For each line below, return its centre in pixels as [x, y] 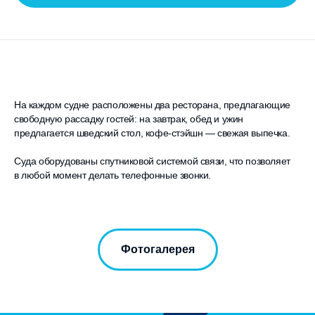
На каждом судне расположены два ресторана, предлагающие [153, 105]
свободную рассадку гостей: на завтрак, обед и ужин [129, 119]
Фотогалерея [157, 249]
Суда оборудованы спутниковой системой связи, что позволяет [152, 161]
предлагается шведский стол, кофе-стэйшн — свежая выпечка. [152, 133]
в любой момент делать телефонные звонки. [113, 175]
